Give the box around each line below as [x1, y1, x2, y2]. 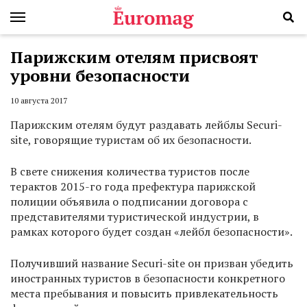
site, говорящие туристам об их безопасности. [10, 132, 251, 148]
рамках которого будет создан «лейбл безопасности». [10, 224, 293, 240]
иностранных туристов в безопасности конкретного [10, 271, 285, 286]
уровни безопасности [10, 64, 190, 86]
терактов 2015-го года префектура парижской [10, 179, 256, 195]
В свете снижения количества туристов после [10, 164, 249, 180]
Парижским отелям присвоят [10, 46, 258, 68]
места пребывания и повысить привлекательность [10, 286, 278, 302]
